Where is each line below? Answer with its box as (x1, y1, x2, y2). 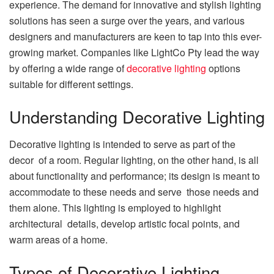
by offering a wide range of (9, 61, 124, 75)
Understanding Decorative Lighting (9, 105, 265, 129)
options (206, 61, 240, 75)
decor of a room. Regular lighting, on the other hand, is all (9, 152, 259, 167)
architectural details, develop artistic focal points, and (9, 216, 240, 231)
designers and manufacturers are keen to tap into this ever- (9, 29, 262, 43)
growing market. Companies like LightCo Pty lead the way (9, 45, 259, 59)
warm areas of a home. (9, 232, 108, 246)
